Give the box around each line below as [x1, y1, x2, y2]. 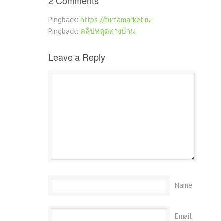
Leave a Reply [48, 50, 105, 64]
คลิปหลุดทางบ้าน [80, 26, 135, 36]
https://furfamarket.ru [80, 15, 151, 25]
